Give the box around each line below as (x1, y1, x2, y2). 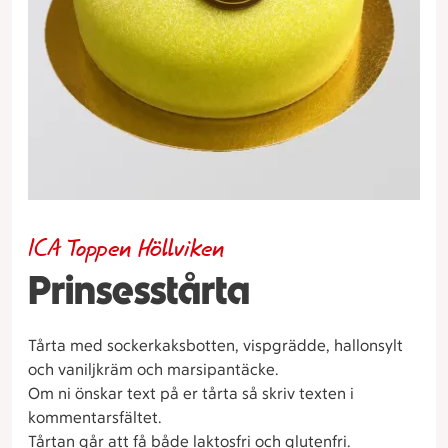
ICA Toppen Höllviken (28, 237, 225, 262)
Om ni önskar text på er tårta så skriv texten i (28, 383, 354, 403)
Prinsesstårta (28, 265, 250, 314)
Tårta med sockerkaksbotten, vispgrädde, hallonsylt (28, 335, 403, 355)
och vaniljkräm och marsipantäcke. (28, 359, 282, 379)
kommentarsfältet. (28, 407, 161, 427)
